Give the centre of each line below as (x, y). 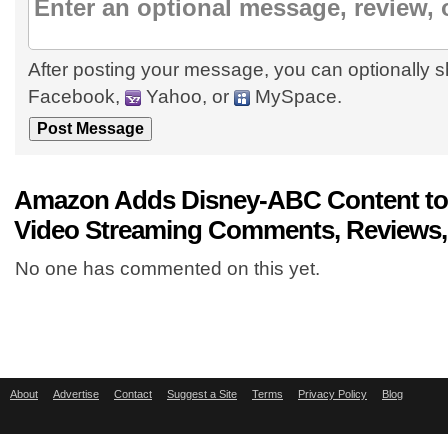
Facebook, (76, 96)
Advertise (76, 394)
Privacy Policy (332, 394)
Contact (133, 394)
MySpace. (296, 96)
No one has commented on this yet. (167, 268)
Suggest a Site (202, 394)
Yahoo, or (187, 96)
